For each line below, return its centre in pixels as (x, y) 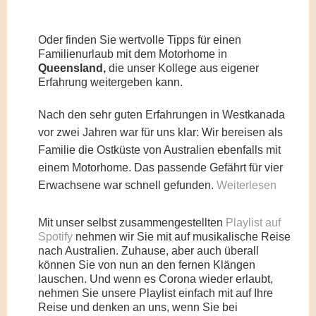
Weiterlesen (247, 185)
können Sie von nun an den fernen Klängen (147, 265)
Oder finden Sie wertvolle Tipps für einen (140, 40)
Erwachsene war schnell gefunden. (128, 185)
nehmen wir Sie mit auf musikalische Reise (183, 237)
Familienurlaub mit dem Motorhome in (133, 54)
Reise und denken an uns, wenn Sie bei (138, 307)
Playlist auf (254, 223)
